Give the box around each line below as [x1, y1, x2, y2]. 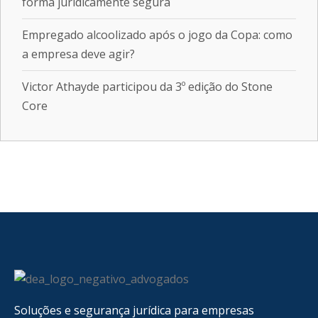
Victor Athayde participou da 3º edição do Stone [22, 79, 273, 94]
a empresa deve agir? [22, 46, 135, 62]
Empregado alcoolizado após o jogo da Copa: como [22, 27, 292, 43]
